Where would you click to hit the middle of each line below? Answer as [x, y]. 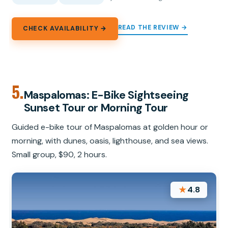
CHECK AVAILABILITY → [65, 29]
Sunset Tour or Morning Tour [96, 107]
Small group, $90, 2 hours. [60, 154]
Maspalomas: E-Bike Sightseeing [106, 95]
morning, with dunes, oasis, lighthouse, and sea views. [110, 140]
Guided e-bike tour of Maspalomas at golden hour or [110, 127]
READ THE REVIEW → [153, 27]
